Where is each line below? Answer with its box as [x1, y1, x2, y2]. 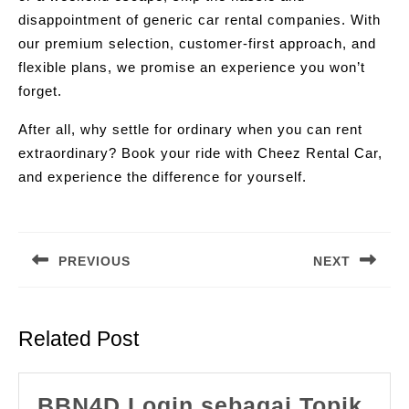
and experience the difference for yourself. [18, 169, 307, 184]
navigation [17, 231, 123, 257]
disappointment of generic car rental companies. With [18, 12, 381, 27]
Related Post [18, 327, 139, 351]
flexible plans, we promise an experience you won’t [18, 59, 365, 75]
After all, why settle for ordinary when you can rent [18, 121, 362, 137]
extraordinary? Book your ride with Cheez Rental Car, [18, 145, 383, 161]
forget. [18, 83, 62, 99]
